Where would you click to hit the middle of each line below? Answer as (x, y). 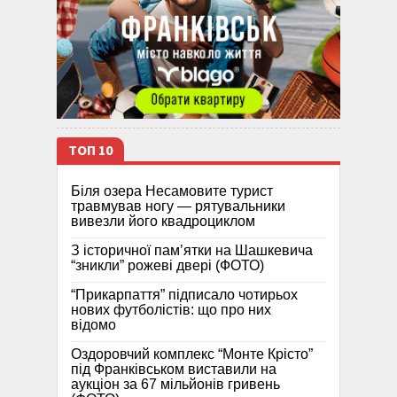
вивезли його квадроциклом (163, 222)
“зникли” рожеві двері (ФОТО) (167, 266)
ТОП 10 (90, 151)
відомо (93, 325)
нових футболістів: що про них (171, 310)
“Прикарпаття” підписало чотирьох (184, 295)
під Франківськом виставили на (174, 370)
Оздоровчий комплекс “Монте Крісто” (192, 354)
